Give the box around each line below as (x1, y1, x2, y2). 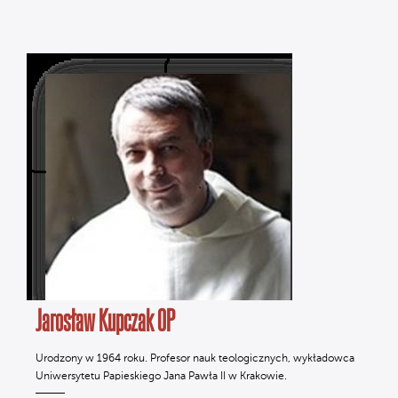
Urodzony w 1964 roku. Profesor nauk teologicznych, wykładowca (36, 354, 354, 364)
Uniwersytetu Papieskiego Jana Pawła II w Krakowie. (36, 371, 287, 382)
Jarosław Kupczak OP (36, 304, 175, 336)
